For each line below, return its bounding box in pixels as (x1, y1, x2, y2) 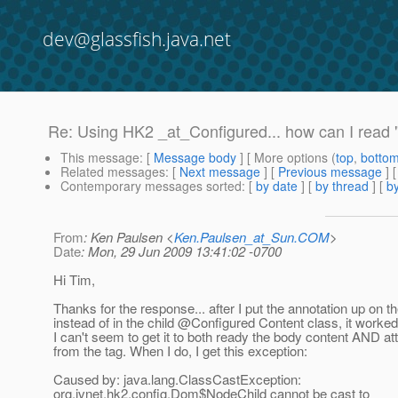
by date (256, 177, 298, 195)
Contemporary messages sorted (60, 177, 242, 195)
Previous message (278, 163, 382, 181)
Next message (179, 163, 260, 181)
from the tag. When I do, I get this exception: (53, 341, 307, 361)
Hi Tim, (53, 270, 95, 290)
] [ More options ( (236, 148, 336, 167)
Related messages (60, 163, 165, 181)
